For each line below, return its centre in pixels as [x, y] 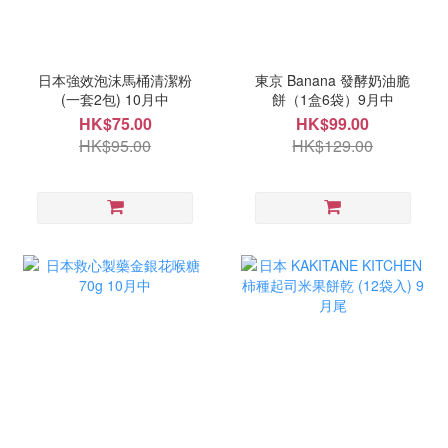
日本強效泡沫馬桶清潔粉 [115, 80]
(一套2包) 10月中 [115, 99]
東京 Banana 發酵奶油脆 [333, 80]
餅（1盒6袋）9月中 [332, 99]
